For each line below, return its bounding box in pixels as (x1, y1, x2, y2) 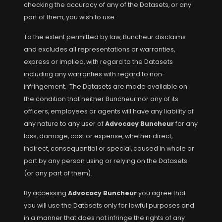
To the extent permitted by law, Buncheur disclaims (24, 33, 186, 41)
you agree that (138, 189, 186, 197)
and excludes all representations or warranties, (24, 45, 175, 54)
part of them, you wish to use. (24, 13, 117, 21)
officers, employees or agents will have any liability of (24, 107, 194, 115)
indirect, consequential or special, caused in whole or (24, 144, 194, 153)
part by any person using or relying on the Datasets (24, 157, 187, 165)
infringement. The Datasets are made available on (24, 82, 187, 91)
